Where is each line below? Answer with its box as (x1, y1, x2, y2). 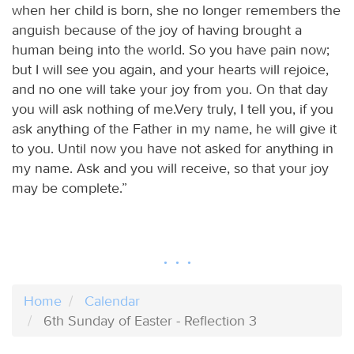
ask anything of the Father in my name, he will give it (12, 119, 337, 137)
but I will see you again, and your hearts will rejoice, (12, 60, 329, 78)
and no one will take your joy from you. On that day (12, 80, 328, 98)
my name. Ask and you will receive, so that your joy (12, 159, 329, 177)
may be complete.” (12, 179, 127, 197)
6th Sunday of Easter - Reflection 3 (43, 311, 257, 330)
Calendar (85, 292, 140, 310)
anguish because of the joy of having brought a (12, 21, 302, 39)
